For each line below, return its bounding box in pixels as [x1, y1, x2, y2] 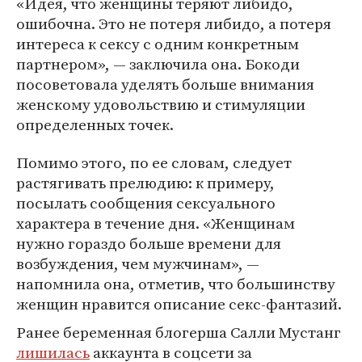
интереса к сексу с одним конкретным [16, 33, 299, 54]
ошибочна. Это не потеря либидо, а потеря [16, 13, 331, 34]
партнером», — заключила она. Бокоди [16, 53, 300, 74]
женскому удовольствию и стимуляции [16, 94, 305, 115]
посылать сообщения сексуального [16, 192, 276, 213]
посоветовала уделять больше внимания [16, 74, 314, 95]
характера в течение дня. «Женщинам [16, 213, 295, 234]
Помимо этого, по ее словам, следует [16, 152, 292, 173]
